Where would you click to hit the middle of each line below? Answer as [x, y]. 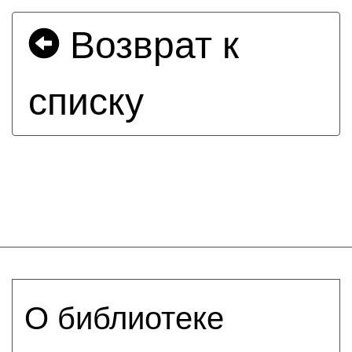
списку [86, 102]
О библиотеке [124, 318]
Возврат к [149, 45]
